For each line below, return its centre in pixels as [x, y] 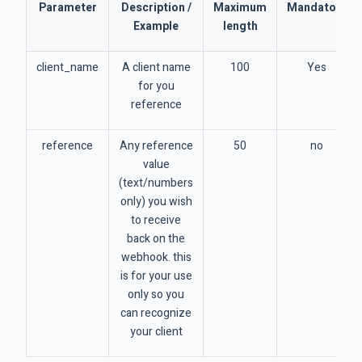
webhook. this [156, 258]
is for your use [156, 276]
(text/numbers [156, 183]
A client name [156, 68]
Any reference [156, 146]
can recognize [156, 314]
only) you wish [156, 202]
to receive [156, 221]
